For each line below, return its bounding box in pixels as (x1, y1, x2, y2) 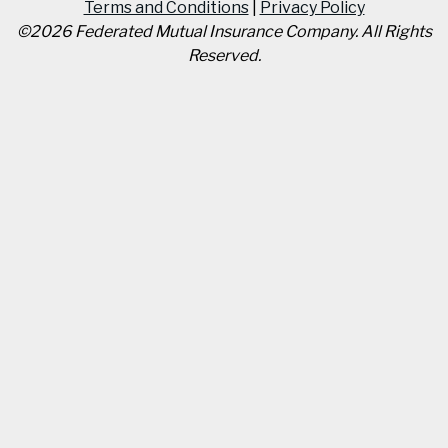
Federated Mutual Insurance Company (71, 22, 355, 41)
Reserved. (187, 46, 261, 65)
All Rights (360, 22, 432, 41)
